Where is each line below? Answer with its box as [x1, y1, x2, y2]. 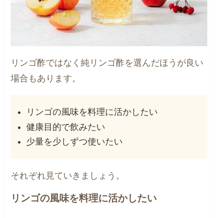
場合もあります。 [11, 73, 81, 84]
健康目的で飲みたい [26, 122, 105, 132]
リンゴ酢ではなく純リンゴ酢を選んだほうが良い [11, 58, 204, 68]
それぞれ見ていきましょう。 [11, 170, 125, 181]
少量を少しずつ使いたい [26, 137, 123, 147]
